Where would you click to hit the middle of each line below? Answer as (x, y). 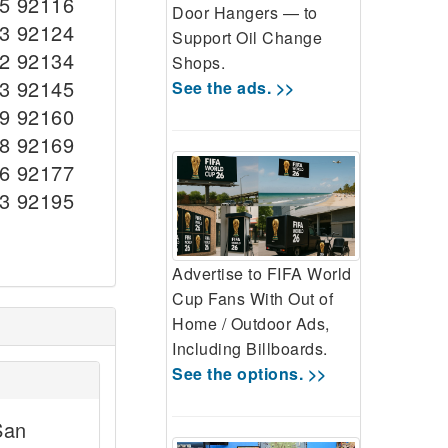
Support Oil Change (247, 37)
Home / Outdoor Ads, (251, 324)
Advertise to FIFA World (262, 274)
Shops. (198, 62)
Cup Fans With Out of (252, 299)
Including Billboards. (250, 349)
